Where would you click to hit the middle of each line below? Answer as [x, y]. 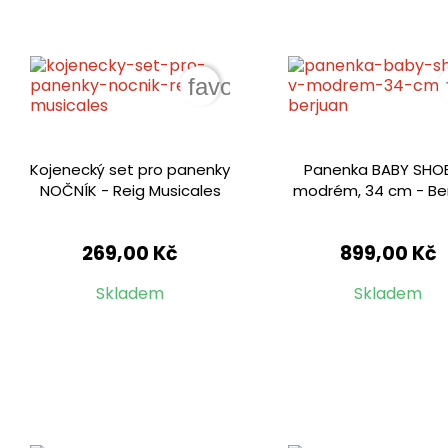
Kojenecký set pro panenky [130, 170]
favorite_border [268, 87]
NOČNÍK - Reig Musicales [130, 191]
